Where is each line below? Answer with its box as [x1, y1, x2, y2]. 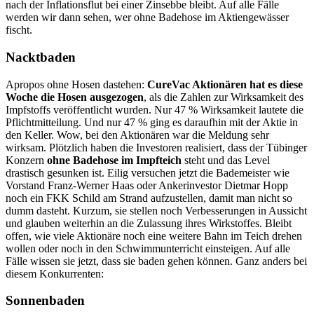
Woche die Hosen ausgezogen [6, 90, 144, 103]
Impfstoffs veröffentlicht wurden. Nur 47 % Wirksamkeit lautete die [6, 103, 303, 116]
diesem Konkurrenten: [6, 267, 104, 280]
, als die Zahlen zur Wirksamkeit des [144, 90, 303, 103]
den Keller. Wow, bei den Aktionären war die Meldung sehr [6, 128, 269, 141]
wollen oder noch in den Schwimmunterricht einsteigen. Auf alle [6, 242, 290, 254]
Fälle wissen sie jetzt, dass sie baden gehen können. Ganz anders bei [6, 254, 307, 267]
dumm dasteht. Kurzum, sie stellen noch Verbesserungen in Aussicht [6, 204, 307, 217]
